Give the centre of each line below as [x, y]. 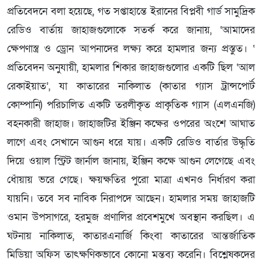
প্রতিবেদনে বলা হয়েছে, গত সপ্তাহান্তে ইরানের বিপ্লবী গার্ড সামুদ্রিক [131, 11]
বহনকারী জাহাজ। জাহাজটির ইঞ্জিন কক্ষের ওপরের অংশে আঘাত [131, 123]
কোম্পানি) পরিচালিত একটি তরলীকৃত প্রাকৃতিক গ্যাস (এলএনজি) [131, 105]
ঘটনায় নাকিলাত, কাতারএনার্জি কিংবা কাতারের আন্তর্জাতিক [131, 236]
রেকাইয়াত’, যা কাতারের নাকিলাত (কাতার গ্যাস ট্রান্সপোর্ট [131, 86]
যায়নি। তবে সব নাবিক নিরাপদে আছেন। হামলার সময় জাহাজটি [131, 198]
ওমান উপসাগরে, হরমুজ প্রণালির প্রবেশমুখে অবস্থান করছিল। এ [131, 217]
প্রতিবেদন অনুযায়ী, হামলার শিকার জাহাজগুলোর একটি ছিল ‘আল [131, 67]
